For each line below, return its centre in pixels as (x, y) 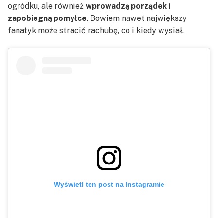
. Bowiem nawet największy (137, 18)
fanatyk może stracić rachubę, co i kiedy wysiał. (96, 30)
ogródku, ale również (47, 6)
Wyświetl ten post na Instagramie (109, 185)
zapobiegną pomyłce (47, 18)
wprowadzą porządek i (128, 6)
